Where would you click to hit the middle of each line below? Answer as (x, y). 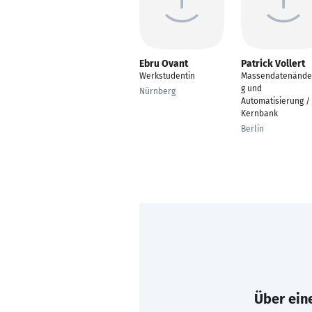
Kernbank (259, 114)
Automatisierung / (275, 101)
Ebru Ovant (164, 64)
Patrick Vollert (273, 64)
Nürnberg (157, 91)
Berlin (252, 129)
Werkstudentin (167, 76)
